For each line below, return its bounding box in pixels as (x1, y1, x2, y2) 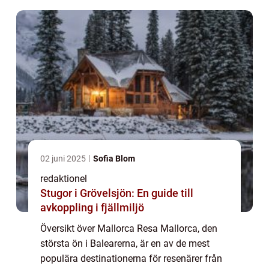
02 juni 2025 (40, 154, 88, 164)
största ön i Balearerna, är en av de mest (40, 238, 210, 250)
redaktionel (40, 173, 87, 185)
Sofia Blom (93, 154, 135, 164)
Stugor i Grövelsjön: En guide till (40, 187, 193, 200)
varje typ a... (40, 9, 91, 21)
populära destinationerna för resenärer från (40, 253, 222, 265)
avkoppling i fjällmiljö (40, 201, 144, 214)
